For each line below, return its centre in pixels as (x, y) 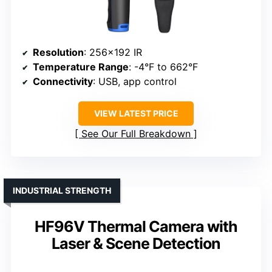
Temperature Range (81, 66)
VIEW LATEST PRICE (136, 113)
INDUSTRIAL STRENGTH (62, 190)
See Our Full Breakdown (136, 133)
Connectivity (63, 81)
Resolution (58, 52)
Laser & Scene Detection (136, 243)
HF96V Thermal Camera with (136, 226)
